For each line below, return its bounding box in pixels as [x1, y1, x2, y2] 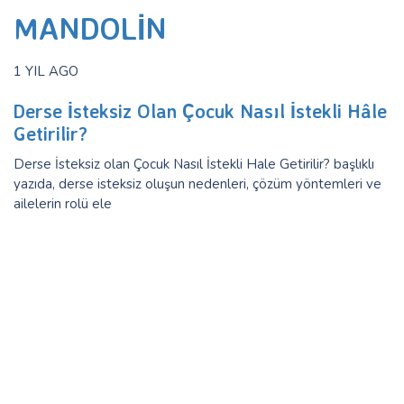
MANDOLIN [14, 8, 167, 47]
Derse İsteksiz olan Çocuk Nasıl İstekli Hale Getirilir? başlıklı [14, 155, 374, 173]
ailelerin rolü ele [14, 195, 112, 213]
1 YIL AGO [14, 61, 78, 80]
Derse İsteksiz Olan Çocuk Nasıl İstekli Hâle [14, 98, 387, 123]
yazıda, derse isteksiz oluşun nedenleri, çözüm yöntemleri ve [14, 175, 381, 193]
